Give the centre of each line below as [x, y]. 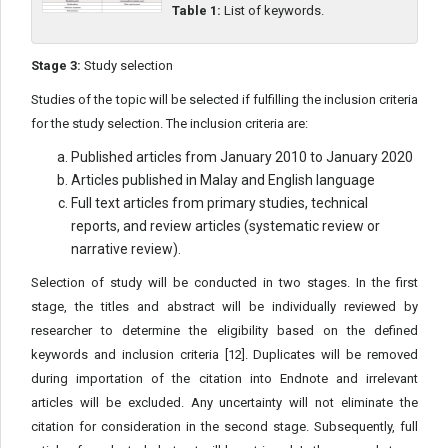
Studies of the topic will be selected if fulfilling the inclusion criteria [224, 99]
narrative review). [126, 249]
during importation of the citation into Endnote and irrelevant [224, 378]
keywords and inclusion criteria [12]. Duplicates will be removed [224, 354]
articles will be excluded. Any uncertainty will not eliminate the [224, 402]
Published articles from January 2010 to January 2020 [242, 157]
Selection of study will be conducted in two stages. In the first [224, 282]
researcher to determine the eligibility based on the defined [224, 330]
